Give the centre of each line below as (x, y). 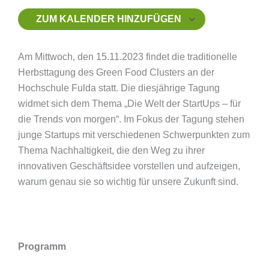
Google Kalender (105, 42)
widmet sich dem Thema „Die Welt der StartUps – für (129, 104)
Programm (43, 246)
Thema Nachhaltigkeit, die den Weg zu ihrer (111, 150)
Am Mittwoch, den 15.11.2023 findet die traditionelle (128, 57)
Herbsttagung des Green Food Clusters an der (116, 72)
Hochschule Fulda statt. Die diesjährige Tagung (119, 88)
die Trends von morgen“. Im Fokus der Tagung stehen (131, 119)
